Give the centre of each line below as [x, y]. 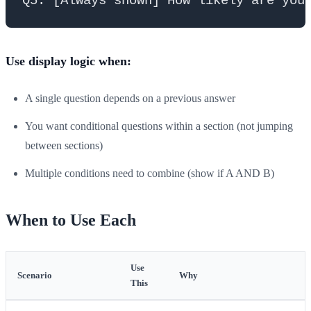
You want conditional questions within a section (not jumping [159, 126]
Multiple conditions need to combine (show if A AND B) [150, 173]
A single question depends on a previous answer [130, 98]
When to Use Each [71, 220]
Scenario [35, 275]
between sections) [64, 145]
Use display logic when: [68, 61]
